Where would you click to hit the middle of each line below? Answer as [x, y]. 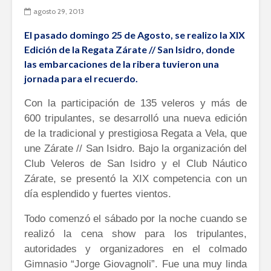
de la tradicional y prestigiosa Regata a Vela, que [135, 133]
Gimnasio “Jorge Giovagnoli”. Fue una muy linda [135, 264]
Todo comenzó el [63, 218]
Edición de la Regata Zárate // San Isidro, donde [129, 49]
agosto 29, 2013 [59, 11]
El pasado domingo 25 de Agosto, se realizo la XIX [135, 35]
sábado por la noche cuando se [174, 218]
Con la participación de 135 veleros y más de [135, 103]
